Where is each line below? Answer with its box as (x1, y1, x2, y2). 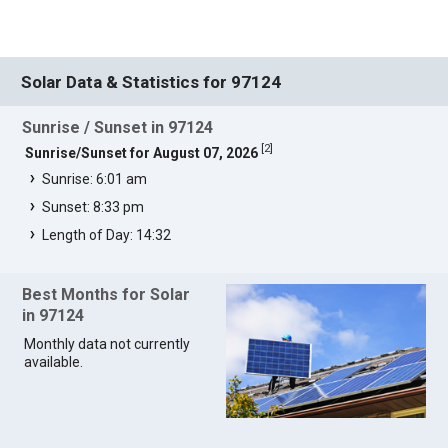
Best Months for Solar (22, 285, 191, 305)
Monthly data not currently (24, 336, 191, 353)
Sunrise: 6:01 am (42, 170, 148, 187)
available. (24, 354, 84, 371)
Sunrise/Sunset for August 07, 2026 (25, 144, 259, 161)
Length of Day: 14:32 (42, 226, 172, 243)
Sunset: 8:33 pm (42, 198, 145, 215)
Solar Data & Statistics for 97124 (21, 71, 282, 92)
